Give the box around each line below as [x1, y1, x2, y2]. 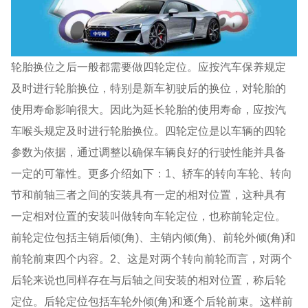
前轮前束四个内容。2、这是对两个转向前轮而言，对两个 [11, 252, 293, 265]
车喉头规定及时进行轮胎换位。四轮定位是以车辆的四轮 [11, 124, 287, 137]
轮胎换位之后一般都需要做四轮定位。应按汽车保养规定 [11, 60, 287, 73]
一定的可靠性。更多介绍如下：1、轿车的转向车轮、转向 [11, 166, 293, 179]
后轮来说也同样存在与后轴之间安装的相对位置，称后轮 [11, 273, 287, 286]
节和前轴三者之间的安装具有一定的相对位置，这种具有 [11, 188, 287, 201]
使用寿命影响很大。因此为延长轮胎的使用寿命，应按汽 [11, 102, 287, 115]
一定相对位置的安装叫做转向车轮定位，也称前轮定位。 [11, 209, 287, 222]
